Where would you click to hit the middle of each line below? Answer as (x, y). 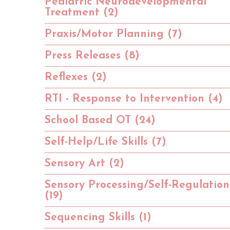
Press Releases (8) (92, 55)
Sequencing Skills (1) (98, 217)
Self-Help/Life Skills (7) (106, 142)
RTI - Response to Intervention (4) (134, 99)
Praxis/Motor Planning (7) (113, 34)
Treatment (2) (82, 12)
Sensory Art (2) (84, 163)
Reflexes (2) (76, 77)
